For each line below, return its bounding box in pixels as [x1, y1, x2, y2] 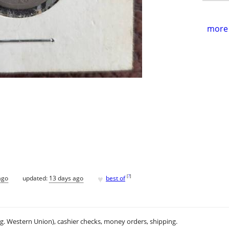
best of [106, 173, 125, 182]
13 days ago [49, 173, 83, 182]
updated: [22, 173, 49, 182]
